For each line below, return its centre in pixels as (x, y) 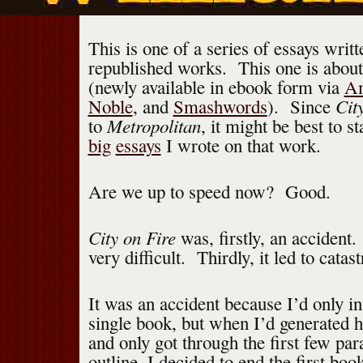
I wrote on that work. (241, 145)
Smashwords (220, 107)
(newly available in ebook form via (216, 87)
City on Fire (132, 237)
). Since (301, 107)
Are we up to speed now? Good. (209, 192)
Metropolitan (154, 126)
